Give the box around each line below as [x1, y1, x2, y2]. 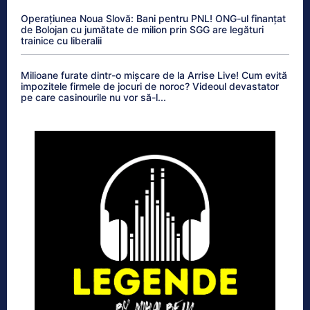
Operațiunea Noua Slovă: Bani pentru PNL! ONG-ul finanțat [21, 12, 286, 24]
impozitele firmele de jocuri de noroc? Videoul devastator [21, 80, 279, 92]
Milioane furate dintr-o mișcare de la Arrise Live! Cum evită [21, 69, 287, 81]
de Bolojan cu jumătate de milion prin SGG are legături [21, 23, 264, 35]
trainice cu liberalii [21, 34, 102, 46]
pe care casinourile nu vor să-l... [21, 91, 166, 103]
